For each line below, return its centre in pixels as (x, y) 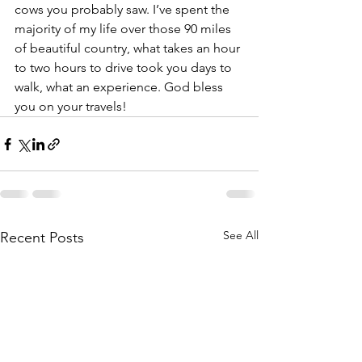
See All (241, 235)
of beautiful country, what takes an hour (129, 48)
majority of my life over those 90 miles (124, 29)
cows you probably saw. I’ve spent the (124, 9)
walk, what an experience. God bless (120, 87)
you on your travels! (71, 106)
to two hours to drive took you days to (125, 67)
